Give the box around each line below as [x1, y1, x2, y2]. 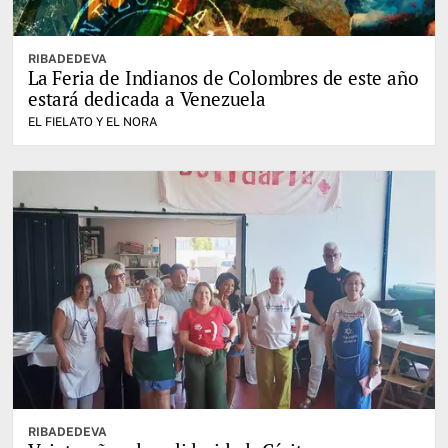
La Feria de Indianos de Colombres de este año [28, 65, 419, 91]
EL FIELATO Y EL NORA [28, 115, 158, 130]
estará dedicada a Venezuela [28, 86, 266, 112]
